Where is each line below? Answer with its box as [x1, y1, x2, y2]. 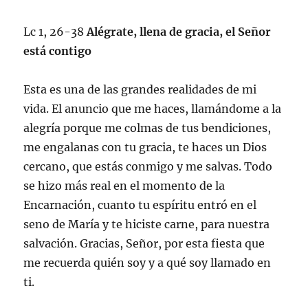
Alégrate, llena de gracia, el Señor [84, 24, 272, 38]
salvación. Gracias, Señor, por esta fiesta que [23, 236, 265, 250]
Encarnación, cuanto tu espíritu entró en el [23, 197, 257, 212]
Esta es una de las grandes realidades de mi [23, 82, 257, 96]
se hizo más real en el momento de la [23, 178, 225, 192]
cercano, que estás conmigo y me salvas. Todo [23, 159, 273, 173]
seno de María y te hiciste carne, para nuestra [23, 217, 270, 231]
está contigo [23, 43, 92, 58]
